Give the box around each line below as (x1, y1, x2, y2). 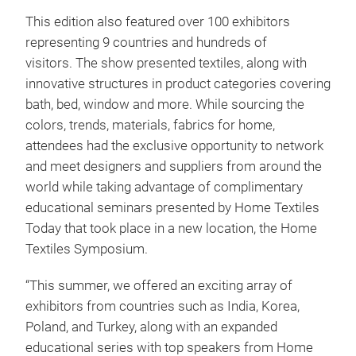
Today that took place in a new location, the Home (25, 221, 317, 236)
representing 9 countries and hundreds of (25, 35, 267, 50)
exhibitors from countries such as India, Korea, (25, 299, 300, 314)
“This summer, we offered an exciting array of (25, 278, 292, 293)
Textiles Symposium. (25, 242, 151, 257)
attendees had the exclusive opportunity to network (25, 138, 323, 153)
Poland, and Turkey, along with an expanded (25, 319, 277, 335)
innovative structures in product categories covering (25, 76, 331, 91)
